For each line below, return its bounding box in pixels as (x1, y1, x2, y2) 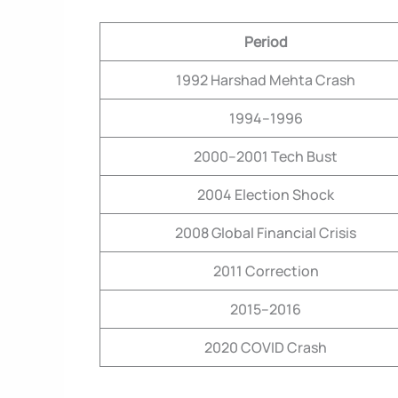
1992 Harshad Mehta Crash (176, 70, 355, 91)
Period (243, 32, 288, 52)
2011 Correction (212, 261, 319, 282)
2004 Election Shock (197, 185, 334, 205)
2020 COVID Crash (204, 338, 327, 358)
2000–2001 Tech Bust (194, 147, 338, 167)
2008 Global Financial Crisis (175, 223, 356, 243)
